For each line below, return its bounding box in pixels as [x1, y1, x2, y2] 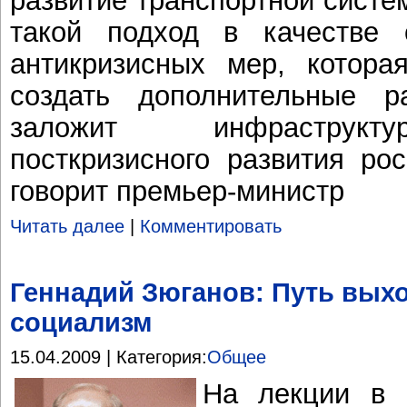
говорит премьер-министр [10, 174, 344, 206]
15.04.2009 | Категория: [10, 347, 207, 368]
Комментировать [140, 216, 282, 237]
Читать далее [10, 216, 124, 237]
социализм [10, 307, 152, 337]
